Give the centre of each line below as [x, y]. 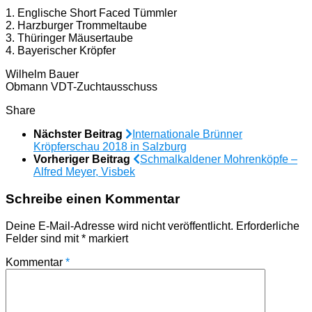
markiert [107, 238]
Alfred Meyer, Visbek [84, 172]
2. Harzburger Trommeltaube [76, 26]
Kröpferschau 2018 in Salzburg [110, 147]
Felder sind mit [44, 238]
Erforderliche [268, 226]
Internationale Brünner [187, 134]
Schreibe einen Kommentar [93, 198]
